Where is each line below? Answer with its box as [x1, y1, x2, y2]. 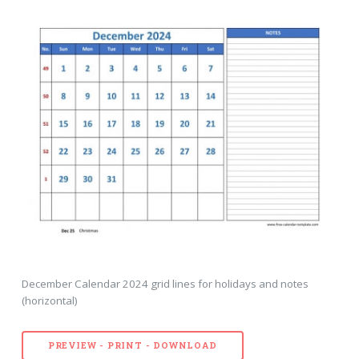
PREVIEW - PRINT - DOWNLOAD [47, 340, 217, 352]
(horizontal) [21, 293, 78, 309]
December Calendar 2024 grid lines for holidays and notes [21, 276, 309, 292]
